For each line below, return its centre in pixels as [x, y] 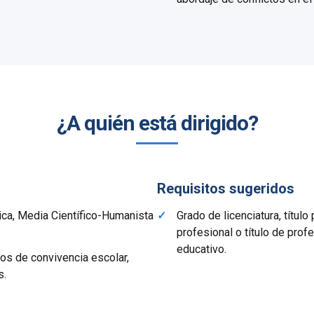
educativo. [202, 249]
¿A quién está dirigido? [157, 123]
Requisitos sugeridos [226, 189]
